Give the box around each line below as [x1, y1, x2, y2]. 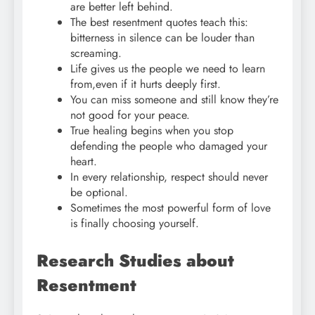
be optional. [70, 184, 128, 200]
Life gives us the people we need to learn [70, 60, 265, 77]
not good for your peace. [70, 106, 190, 123]
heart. [70, 153, 97, 169]
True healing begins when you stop [70, 122, 233, 139]
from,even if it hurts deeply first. [70, 75, 221, 92]
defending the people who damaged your [70, 137, 267, 154]
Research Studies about [37, 247, 234, 273]
